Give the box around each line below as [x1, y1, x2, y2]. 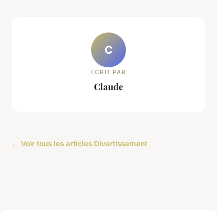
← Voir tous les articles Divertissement [12, 139, 147, 149]
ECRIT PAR [91, 68, 126, 76]
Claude [94, 80, 123, 93]
